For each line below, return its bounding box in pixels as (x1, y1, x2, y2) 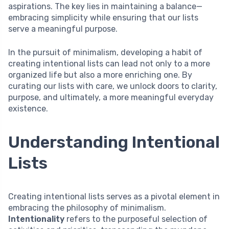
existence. (8, 104, 48, 114)
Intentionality (8, 214, 64, 224)
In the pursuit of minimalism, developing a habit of (8, 48, 202, 58)
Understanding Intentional (8, 132, 220, 152)
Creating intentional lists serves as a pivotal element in (8, 192, 220, 202)
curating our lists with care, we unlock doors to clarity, (8, 81, 217, 91)
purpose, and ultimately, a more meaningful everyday (8, 93, 214, 103)
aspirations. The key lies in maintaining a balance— (8, 2, 202, 12)
